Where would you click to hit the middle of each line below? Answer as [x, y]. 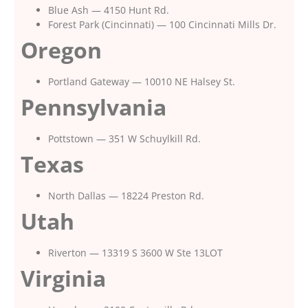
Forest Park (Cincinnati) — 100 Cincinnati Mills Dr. [162, 24]
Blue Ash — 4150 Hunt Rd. [109, 10]
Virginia [63, 278]
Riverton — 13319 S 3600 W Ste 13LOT [135, 252]
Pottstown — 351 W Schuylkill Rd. [124, 138]
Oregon [61, 49]
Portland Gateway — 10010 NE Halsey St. [142, 81]
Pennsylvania [93, 107]
